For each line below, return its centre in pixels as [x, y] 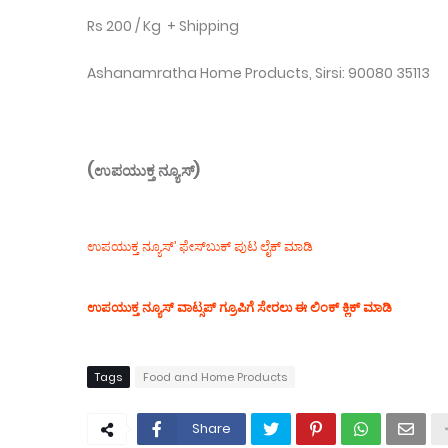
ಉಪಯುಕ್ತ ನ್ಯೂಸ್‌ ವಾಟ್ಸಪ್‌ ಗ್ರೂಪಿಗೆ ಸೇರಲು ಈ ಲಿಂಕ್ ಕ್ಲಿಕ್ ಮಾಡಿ [239, 307]
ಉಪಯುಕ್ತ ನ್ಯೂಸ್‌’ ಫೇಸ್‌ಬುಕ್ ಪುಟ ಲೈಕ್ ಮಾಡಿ [200, 246]
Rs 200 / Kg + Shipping [163, 26]
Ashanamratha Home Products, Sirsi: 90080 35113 [258, 73]
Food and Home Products [215, 377]
